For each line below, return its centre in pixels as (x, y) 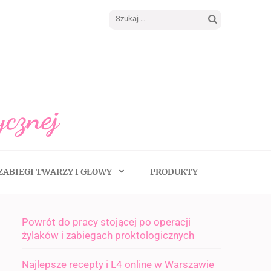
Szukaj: (222, 22)
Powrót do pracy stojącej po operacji (106, 222)
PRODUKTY (174, 172)
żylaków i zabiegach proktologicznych (108, 235)
